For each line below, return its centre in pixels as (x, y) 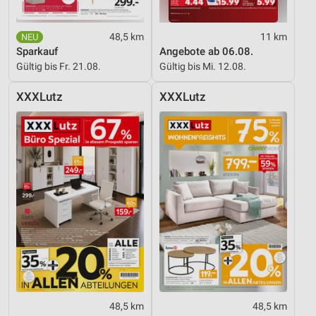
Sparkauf (37, 52)
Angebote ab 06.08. (206, 52)
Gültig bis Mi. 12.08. (203, 67)
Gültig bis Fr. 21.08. (59, 67)
